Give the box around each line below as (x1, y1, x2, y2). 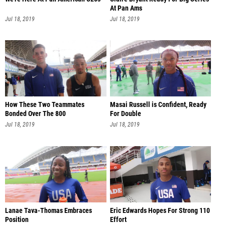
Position (5, 215, 29, 224)
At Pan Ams (109, 4, 142, 13)
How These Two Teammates (5, 100, 84, 109)
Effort (109, 215, 127, 224)
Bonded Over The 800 (5, 109, 66, 119)
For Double (109, 109, 141, 119)
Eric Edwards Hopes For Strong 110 (109, 206, 210, 215)
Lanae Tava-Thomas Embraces (5, 206, 92, 215)
